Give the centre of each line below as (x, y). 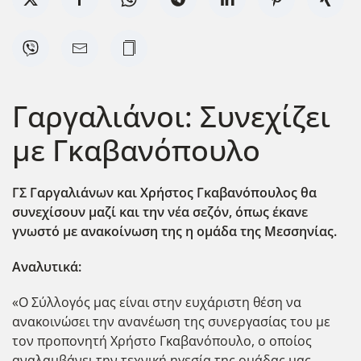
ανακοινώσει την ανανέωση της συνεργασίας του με (171, 321)
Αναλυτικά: (47, 266)
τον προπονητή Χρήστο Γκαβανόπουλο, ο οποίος (162, 340)
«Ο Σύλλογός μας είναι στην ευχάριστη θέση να (157, 302)
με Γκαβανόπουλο (136, 149)
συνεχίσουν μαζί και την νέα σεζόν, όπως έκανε (160, 212)
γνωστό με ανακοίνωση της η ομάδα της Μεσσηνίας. (174, 231)
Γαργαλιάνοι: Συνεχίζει (171, 116)
